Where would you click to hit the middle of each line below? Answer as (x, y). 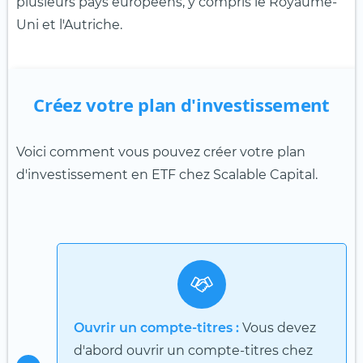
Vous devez (278, 327)
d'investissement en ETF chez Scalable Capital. (167, 174)
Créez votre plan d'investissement (181, 104)
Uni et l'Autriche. (69, 24)
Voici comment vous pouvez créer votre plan (161, 152)
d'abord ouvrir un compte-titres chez (193, 350)
